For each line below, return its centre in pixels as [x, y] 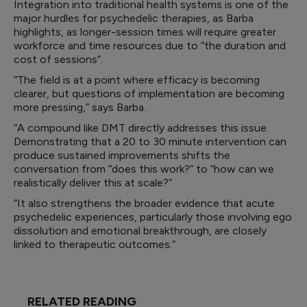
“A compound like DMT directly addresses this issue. [141, 128]
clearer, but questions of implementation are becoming [149, 94]
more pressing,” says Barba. [81, 107]
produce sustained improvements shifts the [122, 155]
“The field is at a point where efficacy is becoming [137, 80]
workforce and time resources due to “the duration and [150, 46]
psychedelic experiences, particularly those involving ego [153, 217]
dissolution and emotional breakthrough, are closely [140, 231]
